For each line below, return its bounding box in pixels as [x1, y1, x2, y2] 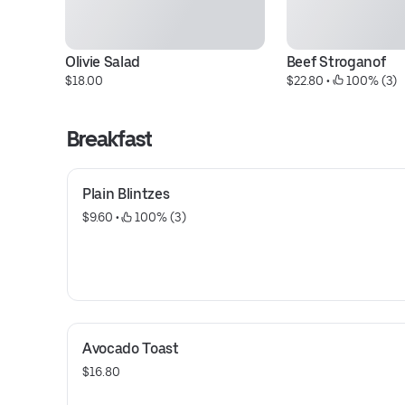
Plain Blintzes [82, 185, 170, 202]
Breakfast [67, 126, 153, 152]
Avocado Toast [82, 340, 179, 357]
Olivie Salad [65, 53, 141, 71]
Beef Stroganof [286, 53, 386, 71]
